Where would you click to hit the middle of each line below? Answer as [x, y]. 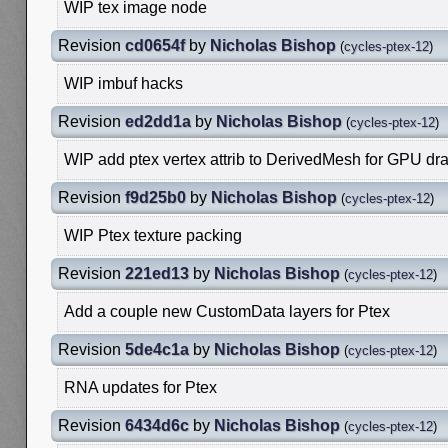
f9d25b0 [155, 197]
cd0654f [155, 45]
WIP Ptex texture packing [153, 235]
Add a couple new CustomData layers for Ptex [227, 311]
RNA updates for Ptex [140, 387]
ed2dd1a [158, 121]
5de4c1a [157, 349]
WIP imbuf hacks [123, 83]
